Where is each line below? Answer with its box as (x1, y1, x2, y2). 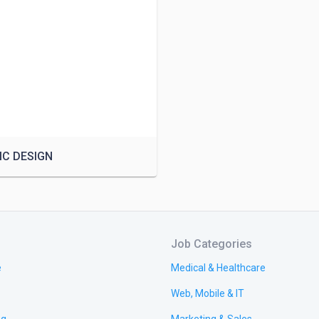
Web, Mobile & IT (171, 288, 244, 300)
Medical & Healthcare (171, 262, 266, 274)
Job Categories (171, 237, 252, 251)
